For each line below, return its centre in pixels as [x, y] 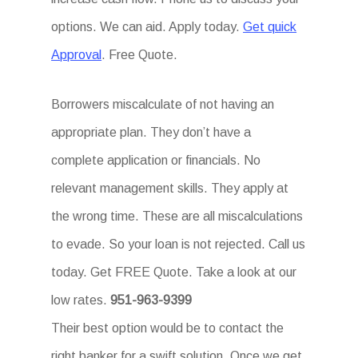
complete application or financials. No [156, 160]
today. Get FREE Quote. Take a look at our [174, 272]
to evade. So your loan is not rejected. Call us [179, 244]
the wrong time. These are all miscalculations [177, 216]
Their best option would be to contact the [168, 328]
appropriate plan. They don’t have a [151, 132]
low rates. [81, 300]
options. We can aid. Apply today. [147, 27]
